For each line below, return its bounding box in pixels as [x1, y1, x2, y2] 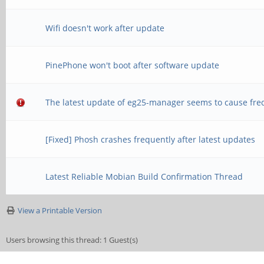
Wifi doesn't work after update [45, 22, 165, 34]
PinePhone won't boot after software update [45, 60, 220, 71]
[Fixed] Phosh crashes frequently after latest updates [45, 134, 256, 145]
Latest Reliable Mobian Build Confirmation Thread [45, 171, 243, 182]
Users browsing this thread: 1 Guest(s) [6, 235, 138, 245]
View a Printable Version [18, 205, 102, 216]
